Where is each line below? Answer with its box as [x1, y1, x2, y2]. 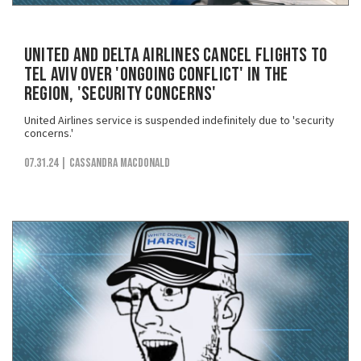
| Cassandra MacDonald [60, 155, 170, 171]
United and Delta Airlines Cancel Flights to [24, 43, 328, 67]
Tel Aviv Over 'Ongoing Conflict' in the [24, 62, 288, 86]
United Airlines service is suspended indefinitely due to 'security [24, 112, 334, 127]
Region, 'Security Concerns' [24, 81, 217, 106]
